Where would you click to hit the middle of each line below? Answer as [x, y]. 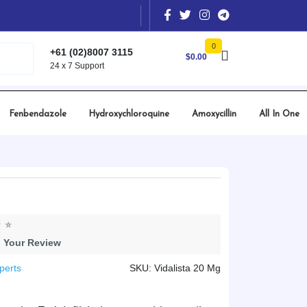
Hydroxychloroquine [129, 114]
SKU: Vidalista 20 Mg [175, 268]
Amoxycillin [214, 114]
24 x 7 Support [77, 65]
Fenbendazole [37, 114]
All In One [279, 114]
